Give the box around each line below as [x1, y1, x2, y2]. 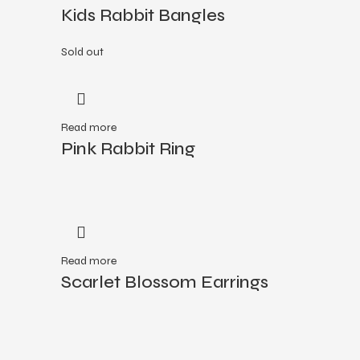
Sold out [61, 45, 104, 59]
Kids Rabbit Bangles [61, 5, 225, 26]
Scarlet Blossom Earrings [61, 272, 268, 292]
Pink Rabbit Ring [61, 138, 195, 159]
